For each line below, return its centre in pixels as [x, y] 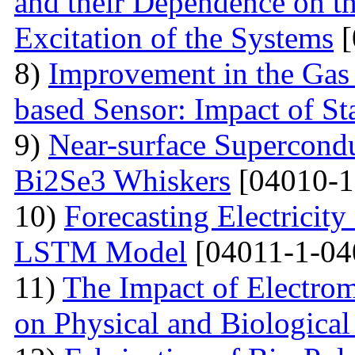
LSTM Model [101, 251]
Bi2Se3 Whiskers [122, 180]
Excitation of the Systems [174, 37]
